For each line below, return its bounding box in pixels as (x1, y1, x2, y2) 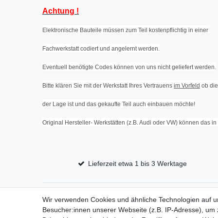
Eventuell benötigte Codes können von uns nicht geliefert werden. (42, 64, 216, 71)
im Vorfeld (174, 82, 200, 90)
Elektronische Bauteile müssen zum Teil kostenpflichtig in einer (42, 27, 210, 34)
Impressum (165, 201, 200, 209)
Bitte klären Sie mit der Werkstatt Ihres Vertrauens (42, 82, 174, 90)
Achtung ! (42, 7, 79, 16)
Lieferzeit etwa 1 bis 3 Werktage (88, 160, 187, 168)
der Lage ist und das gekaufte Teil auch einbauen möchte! (42, 101, 195, 108)
